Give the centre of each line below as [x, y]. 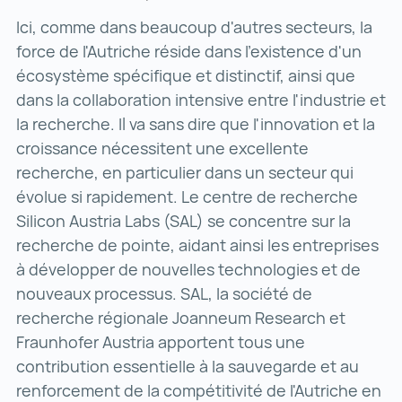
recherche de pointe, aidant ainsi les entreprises [197, 245]
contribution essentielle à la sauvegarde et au [188, 367]
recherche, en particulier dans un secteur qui [185, 173]
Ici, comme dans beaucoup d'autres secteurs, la [194, 27]
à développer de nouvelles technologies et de [188, 270]
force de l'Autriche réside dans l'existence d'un [189, 52]
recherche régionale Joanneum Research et [181, 318]
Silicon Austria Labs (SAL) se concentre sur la [184, 221]
